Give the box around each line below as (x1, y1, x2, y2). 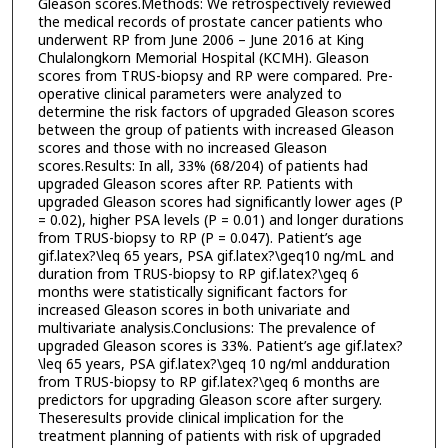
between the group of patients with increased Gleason (37, 119, 394, 141)
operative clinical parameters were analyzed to (37, 83, 342, 105)
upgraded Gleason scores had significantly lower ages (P (37, 191, 403, 213)
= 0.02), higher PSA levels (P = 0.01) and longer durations (37, 209, 404, 231)
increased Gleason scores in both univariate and (37, 299, 350, 321)
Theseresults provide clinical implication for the (37, 407, 344, 429)
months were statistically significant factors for (37, 281, 347, 303)
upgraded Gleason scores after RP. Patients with (37, 173, 353, 195)
